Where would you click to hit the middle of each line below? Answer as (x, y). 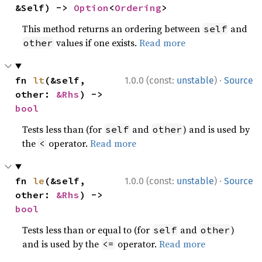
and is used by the (62, 244)
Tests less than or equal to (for (87, 230)
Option (92, 7)
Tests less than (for (63, 129)
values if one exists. (97, 42)
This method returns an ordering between (113, 28)
